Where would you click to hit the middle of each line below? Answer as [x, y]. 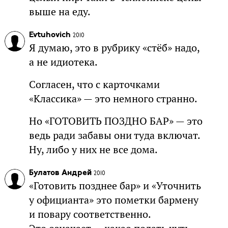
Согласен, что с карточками [94, 85]
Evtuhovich [50, 35]
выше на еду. [60, 12]
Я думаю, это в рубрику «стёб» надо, [114, 48]
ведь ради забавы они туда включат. [114, 136]
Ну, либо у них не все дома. [93, 150]
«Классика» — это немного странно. [113, 99]
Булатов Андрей [60, 173]
